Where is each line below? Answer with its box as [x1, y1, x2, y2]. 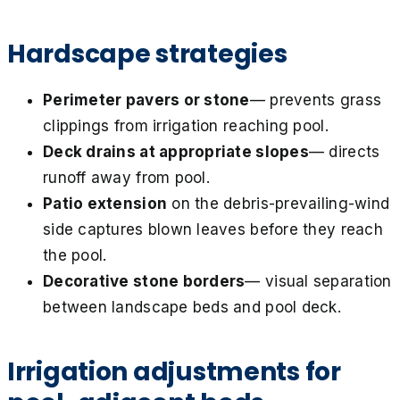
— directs [308, 142, 380, 161]
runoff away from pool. [43, 168, 210, 187]
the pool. [43, 246, 107, 264]
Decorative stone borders [43, 271, 246, 290]
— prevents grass [249, 90, 382, 109]
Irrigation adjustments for [7, 354, 341, 389]
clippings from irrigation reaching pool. [43, 116, 329, 135]
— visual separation [245, 271, 392, 290]
